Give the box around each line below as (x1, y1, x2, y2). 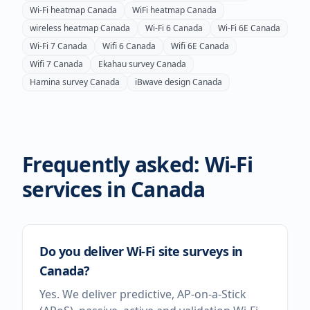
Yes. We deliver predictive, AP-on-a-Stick (39, 286, 246, 302)
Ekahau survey (98, 58, 154, 70)
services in (22, 175, 131, 203)
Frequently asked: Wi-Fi (22, 150, 253, 179)
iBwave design (135, 76, 190, 88)
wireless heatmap (30, 22, 98, 34)
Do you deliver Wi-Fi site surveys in (39, 243, 243, 259)
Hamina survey (30, 76, 88, 88)
